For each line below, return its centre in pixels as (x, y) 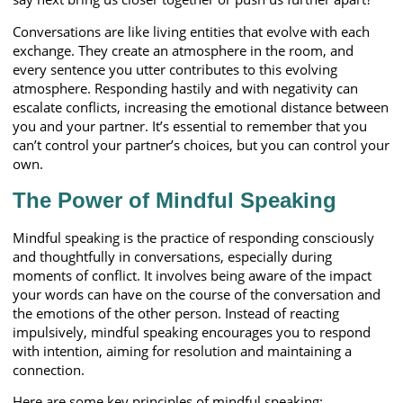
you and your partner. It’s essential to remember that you (190, 125)
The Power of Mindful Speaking (175, 201)
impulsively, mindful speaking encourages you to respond (192, 332)
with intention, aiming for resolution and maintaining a (182, 351)
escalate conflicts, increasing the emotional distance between (201, 107)
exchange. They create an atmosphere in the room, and (183, 50)
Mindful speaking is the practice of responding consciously (193, 238)
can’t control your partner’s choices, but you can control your (201, 144)
